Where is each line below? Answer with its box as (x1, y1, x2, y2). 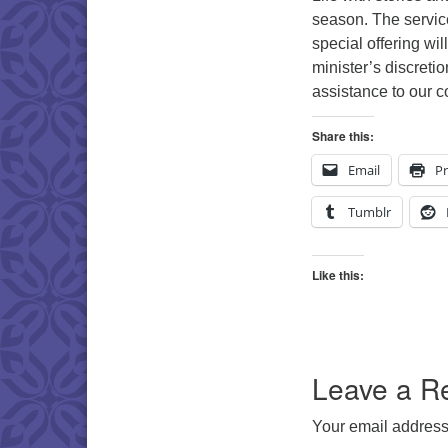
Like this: (312, 266, 364, 284)
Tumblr (348, 203, 391, 221)
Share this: (312, 127, 374, 145)
